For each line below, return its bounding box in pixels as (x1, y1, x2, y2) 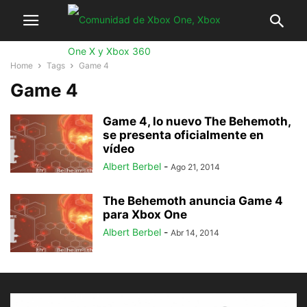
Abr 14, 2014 (171, 228, 219, 238)
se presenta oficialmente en (103, 128, 264, 142)
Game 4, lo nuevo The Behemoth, (103, 114, 291, 128)
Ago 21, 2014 (171, 162, 220, 172)
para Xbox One (103, 208, 187, 221)
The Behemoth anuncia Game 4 (103, 194, 283, 208)
